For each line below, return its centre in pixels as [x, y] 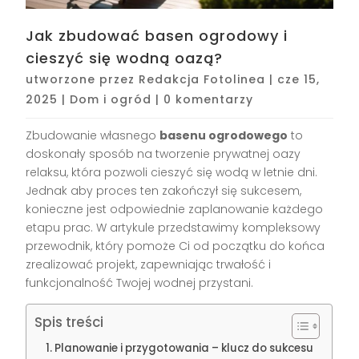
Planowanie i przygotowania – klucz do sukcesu [184, 349]
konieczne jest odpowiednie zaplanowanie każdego [175, 210]
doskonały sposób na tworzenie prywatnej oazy [163, 154]
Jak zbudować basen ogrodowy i [157, 36]
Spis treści [69, 323]
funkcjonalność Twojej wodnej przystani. [140, 283]
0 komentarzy [209, 100]
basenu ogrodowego [224, 136]
